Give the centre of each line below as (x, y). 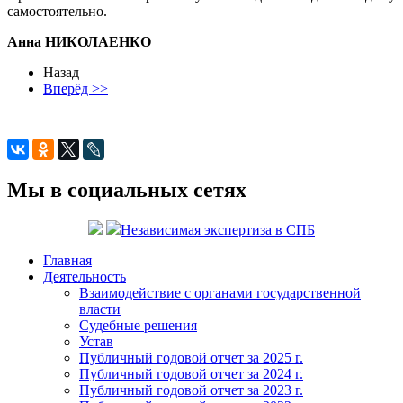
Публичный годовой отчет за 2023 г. (191, 390)
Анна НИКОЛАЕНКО (79, 42)
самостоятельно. (57, 12)
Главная (67, 261)
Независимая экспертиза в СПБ (218, 230)
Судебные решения (138, 326)
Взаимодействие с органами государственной (220, 293)
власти (100, 309)
